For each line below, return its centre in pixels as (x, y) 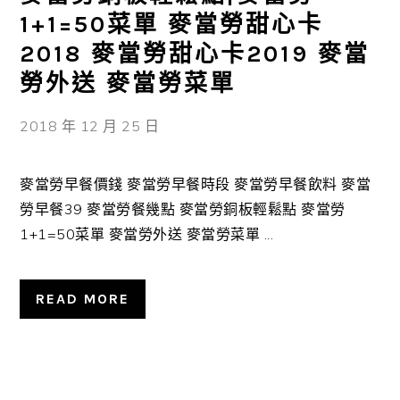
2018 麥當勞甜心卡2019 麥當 (195, 54)
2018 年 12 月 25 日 (90, 126)
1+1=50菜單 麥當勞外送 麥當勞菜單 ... (147, 234)
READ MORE (83, 299)
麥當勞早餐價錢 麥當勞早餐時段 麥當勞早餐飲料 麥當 (196, 184)
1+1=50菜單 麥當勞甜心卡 (172, 25)
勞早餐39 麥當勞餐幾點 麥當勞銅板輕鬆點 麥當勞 (183, 209)
